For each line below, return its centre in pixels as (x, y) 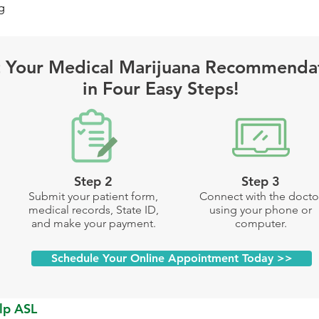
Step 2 (93, 181)
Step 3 (261, 181)
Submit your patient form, (93, 196)
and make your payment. (93, 223)
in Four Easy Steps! (160, 88)
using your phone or (261, 210)
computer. (261, 223)
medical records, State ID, (93, 210)
